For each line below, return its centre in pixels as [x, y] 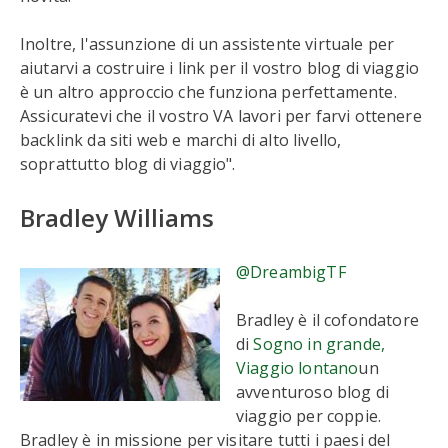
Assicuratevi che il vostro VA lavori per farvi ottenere [221, 116]
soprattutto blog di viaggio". [128, 164]
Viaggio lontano [297, 368]
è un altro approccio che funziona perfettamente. [208, 92]
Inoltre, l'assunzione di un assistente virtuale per [207, 44]
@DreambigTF [291, 272]
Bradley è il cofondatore [327, 320]
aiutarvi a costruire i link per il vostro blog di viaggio [220, 68]
